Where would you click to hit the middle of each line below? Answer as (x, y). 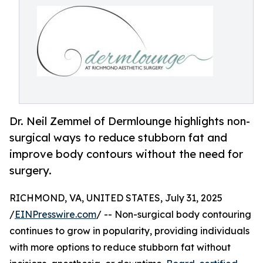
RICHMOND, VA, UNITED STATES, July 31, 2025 (116, 198)
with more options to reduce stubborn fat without (120, 247)
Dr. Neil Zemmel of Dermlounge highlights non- (130, 121)
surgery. (31, 171)
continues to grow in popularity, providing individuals (129, 231)
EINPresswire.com (55, 215)
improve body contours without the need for (126, 154)
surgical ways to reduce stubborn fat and (118, 138)
